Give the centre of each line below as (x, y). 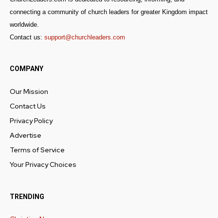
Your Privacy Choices (43, 164)
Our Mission (29, 91)
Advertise (26, 135)
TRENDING (27, 197)
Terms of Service (37, 150)
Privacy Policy (31, 121)
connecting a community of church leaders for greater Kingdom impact (109, 12)
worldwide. (24, 25)
